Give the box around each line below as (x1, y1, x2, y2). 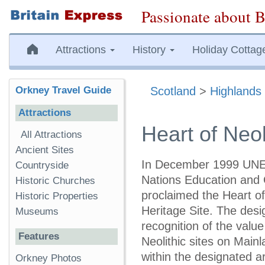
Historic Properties (15, 190, 98, 202)
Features (18, 231, 59, 242)
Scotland (150, 85, 196, 98)
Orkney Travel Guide (15, 85, 111, 96)
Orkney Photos (15, 253, 82, 264)
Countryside (15, 160, 69, 171)
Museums (15, 206, 59, 217)
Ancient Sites (15, 144, 74, 156)
